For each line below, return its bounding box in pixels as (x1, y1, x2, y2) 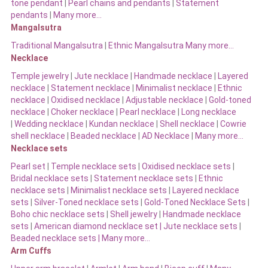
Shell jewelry (109, 209, 157, 219)
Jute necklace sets (163, 221, 237, 231)
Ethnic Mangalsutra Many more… (108, 40, 234, 50)
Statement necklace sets (93, 173, 193, 183)
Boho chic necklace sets (10, 209, 105, 219)
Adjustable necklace (125, 95, 203, 105)
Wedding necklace (14, 118, 84, 129)
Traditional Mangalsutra (10, 40, 103, 50)
